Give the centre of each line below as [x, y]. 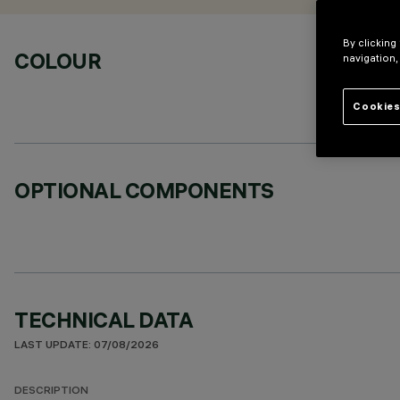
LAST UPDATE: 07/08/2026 [87, 346]
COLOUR [58, 61]
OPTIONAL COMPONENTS [144, 190]
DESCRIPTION [51, 392]
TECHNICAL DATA [104, 320]
